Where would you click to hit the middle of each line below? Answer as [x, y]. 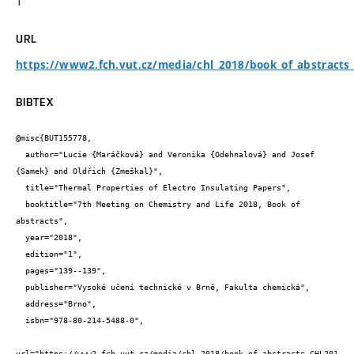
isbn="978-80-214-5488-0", [21, 321]
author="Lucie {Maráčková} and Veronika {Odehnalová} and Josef [21, 155]
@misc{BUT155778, [54, 138]
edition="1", [21, 254]
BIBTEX [35, 102]
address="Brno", [21, 304]
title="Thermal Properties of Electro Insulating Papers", [21, 188]
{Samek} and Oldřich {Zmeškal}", [89, 171]
